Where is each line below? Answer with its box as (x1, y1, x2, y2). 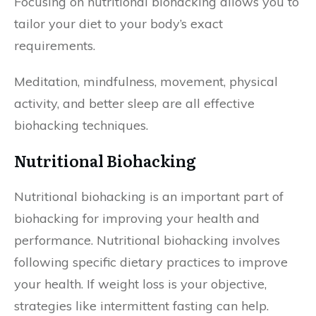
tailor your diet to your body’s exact (14, 16, 223, 32)
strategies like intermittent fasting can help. (14, 298, 269, 314)
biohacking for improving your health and (14, 210, 260, 226)
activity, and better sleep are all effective (14, 95, 255, 111)
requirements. (14, 37, 95, 54)
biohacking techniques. (14, 117, 152, 133)
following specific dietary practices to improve (14, 254, 288, 270)
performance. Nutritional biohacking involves (14, 232, 280, 248)
